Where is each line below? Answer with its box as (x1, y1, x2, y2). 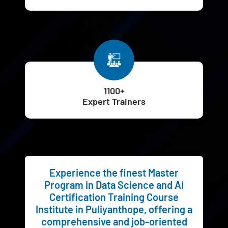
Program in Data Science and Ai (44, 179, 184, 191)
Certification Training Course (49, 191, 179, 203)
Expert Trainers (82, 96, 146, 107)
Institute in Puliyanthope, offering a (36, 203, 192, 215)
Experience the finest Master (49, 166, 179, 179)
